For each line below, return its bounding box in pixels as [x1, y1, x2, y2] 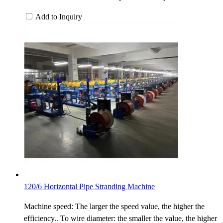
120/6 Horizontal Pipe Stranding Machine [24, 182, 155, 191]
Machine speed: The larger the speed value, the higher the [24, 202, 205, 211]
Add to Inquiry [35, 12, 82, 21]
